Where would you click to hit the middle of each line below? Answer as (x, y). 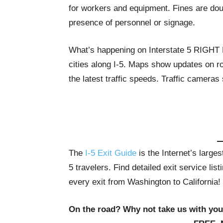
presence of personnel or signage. (132, 23)
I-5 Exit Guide (111, 153)
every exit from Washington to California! (145, 182)
